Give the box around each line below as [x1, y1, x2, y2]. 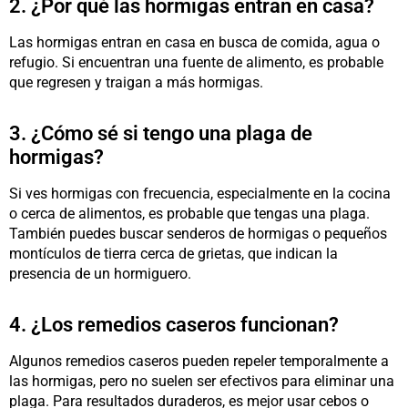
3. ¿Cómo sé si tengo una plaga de [9, 121, 312, 145]
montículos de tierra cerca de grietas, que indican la [9, 244, 338, 262]
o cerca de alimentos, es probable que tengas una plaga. [9, 204, 370, 222]
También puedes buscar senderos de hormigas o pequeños [9, 224, 387, 242]
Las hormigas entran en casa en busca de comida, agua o [9, 33, 380, 51]
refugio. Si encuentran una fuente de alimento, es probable [9, 53, 383, 71]
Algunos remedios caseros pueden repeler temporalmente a [9, 352, 389, 370]
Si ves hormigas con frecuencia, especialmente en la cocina [9, 184, 391, 202]
